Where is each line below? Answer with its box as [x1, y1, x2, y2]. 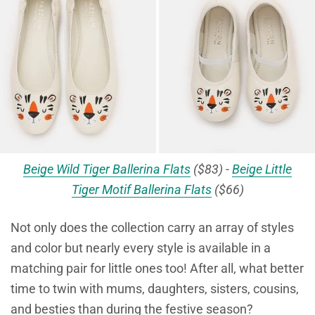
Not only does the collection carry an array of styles [11, 219, 294, 235]
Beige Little [232, 161, 292, 176]
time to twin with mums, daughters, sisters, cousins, [11, 281, 299, 296]
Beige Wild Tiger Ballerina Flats [23, 161, 191, 176]
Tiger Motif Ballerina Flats [71, 181, 212, 197]
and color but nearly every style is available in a [11, 240, 271, 255]
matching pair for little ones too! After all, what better [11, 260, 304, 276]
